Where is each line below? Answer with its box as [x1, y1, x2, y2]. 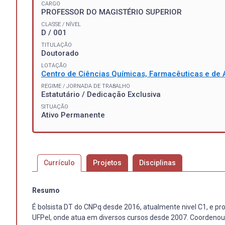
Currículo [43, 158, 75, 167]
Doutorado [41, 48, 79, 58]
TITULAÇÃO [41, 41, 72, 48]
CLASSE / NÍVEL [41, 21, 81, 28]
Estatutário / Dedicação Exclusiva [41, 89, 161, 99]
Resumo [32, 186, 60, 194]
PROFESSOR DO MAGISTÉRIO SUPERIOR [41, 7, 182, 17]
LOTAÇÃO [41, 62, 67, 69]
